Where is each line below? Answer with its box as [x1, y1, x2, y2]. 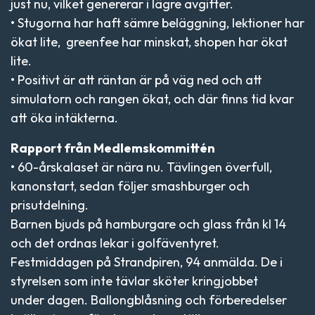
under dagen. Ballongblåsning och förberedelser [11, 292, 287, 308]
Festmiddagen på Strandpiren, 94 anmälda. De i [11, 254, 283, 270]
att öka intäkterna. [11, 110, 118, 126]
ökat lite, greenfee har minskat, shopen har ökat [11, 34, 288, 50]
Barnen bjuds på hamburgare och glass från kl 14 [11, 216, 286, 232]
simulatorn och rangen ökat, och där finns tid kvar [11, 91, 294, 107]
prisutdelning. [11, 197, 89, 213]
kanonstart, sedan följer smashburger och [11, 178, 250, 194]
